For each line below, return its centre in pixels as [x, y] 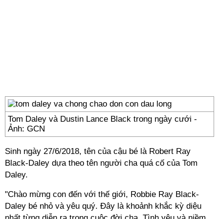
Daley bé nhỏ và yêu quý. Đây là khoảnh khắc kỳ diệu [103, 206]
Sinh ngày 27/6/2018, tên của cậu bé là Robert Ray [98, 151]
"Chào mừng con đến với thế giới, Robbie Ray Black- [102, 194]
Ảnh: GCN [26, 129]
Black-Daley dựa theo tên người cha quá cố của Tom [101, 163]
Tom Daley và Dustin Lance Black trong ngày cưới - [102, 119]
